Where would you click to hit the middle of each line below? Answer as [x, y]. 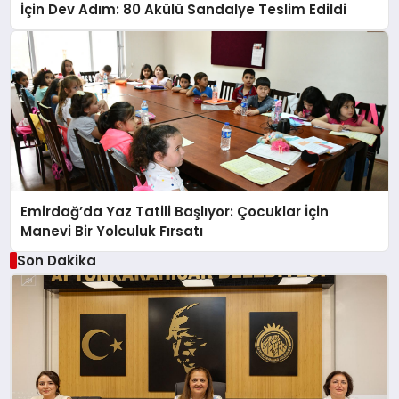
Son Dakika [56, 260]
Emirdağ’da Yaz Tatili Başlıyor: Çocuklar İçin [175, 211]
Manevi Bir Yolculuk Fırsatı [112, 231]
